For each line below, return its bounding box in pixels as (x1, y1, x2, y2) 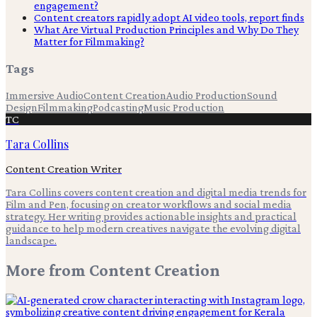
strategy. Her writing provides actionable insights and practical (6, 209, 296, 222)
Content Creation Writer (6, 162, 122, 175)
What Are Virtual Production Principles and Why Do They (34, 23, 299, 36)
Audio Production (166, 88, 247, 101)
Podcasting (93, 100, 144, 113)
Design (6, 100, 38, 113)
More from (6, 260, 89, 279)
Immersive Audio (6, 88, 83, 101)
